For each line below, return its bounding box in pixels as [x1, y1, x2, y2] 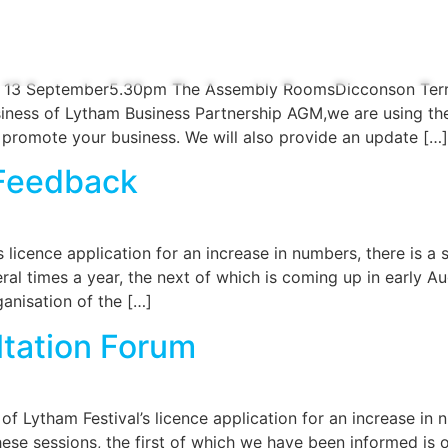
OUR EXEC [52, 55, 119, 68]
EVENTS [341, 55, 394, 68]
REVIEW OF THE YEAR [158, 55, 302, 68]
